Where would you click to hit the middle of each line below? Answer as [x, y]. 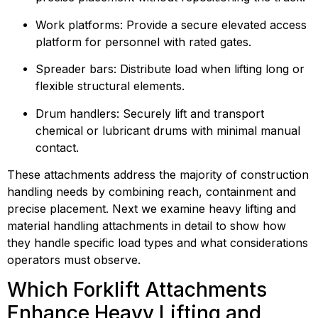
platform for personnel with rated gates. [143, 42]
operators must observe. [74, 259]
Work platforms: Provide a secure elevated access [171, 24]
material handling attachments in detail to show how [147, 225]
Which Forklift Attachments [137, 290]
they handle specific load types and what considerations [158, 242]
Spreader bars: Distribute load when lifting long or [170, 69]
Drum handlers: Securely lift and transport [150, 113]
